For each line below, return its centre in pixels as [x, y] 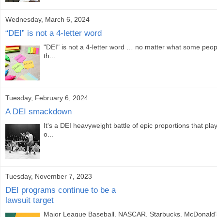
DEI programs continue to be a [61, 190]
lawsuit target [30, 200]
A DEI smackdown [39, 112]
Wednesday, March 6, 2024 [47, 19]
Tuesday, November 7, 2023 [49, 176]
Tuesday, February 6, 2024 [47, 98]
